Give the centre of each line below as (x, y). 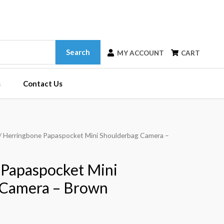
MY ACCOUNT (140, 53)
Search (78, 52)
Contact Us (42, 83)
